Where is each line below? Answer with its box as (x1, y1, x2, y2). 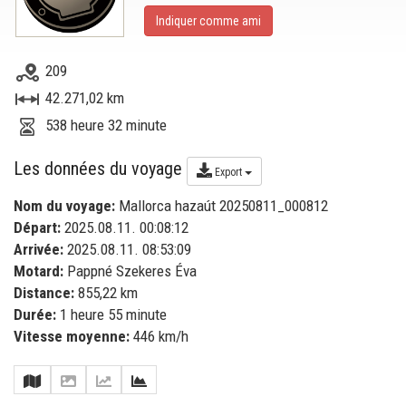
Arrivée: (14, 240, 63, 258)
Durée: (14, 305, 56, 324)
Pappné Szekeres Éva (63, 262, 197, 280)
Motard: (14, 262, 63, 280)
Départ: (14, 218, 61, 237)
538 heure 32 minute (45, 116, 167, 134)
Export (212, 166, 245, 179)
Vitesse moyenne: (14, 327, 130, 345)
